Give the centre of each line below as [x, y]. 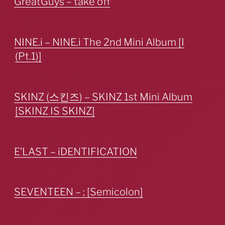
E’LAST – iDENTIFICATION [76, 151]
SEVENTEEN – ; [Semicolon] [79, 192]
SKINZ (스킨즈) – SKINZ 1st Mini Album [103, 97]
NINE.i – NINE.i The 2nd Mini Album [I [99, 42]
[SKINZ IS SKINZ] [55, 111]
